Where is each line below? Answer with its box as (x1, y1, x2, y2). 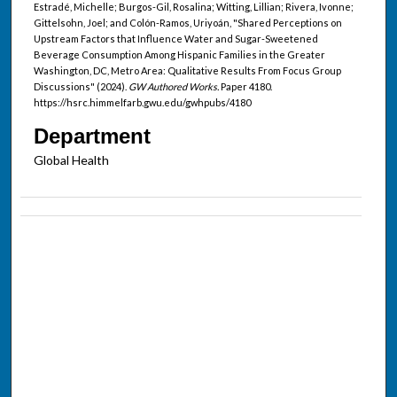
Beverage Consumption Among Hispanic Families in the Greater (33, 48, 325, 60)
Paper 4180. (218, 80, 272, 92)
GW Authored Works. (128, 80, 219, 92)
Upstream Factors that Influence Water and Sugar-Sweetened (33, 32, 318, 44)
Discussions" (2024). (33, 80, 128, 92)
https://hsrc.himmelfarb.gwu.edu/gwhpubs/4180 (33, 96, 251, 108)
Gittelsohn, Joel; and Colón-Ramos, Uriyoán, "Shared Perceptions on (33, 16, 342, 28)
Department (33, 123, 151, 148)
